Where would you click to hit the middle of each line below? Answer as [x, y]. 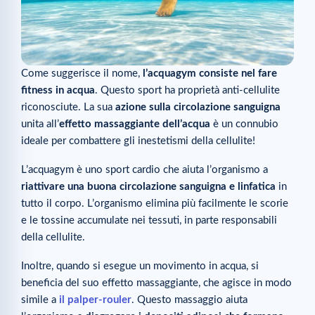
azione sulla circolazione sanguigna [198, 107]
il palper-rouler [95, 300]
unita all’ [40, 124]
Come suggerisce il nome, [82, 73]
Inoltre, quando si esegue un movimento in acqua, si [140, 266]
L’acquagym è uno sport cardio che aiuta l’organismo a [144, 169]
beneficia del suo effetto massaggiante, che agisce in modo [156, 283]
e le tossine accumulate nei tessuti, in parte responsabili [149, 220]
